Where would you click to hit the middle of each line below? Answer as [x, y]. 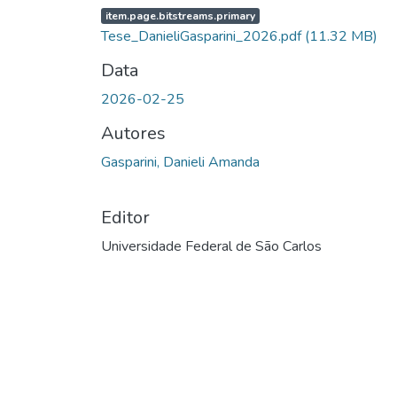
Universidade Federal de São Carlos [211, 246]
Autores [133, 133]
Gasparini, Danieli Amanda [180, 162]
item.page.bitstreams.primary [180, 16]
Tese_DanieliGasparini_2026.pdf [203, 36]
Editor [125, 217]
